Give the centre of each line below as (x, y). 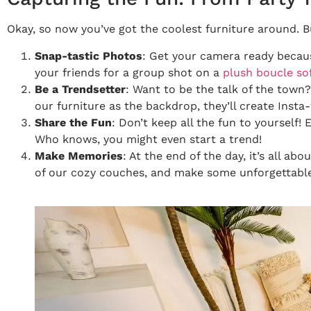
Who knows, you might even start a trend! (148, 139)
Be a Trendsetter (80, 89)
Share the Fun (73, 123)
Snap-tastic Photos (89, 56)
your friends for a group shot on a (129, 73)
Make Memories (79, 156)
